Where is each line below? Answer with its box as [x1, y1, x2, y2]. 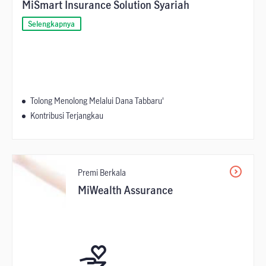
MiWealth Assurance [78, 182, 173, 197]
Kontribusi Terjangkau [30, 110, 103, 121]
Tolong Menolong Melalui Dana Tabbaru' [30, 95, 164, 106]
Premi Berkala [78, 167, 126, 178]
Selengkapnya [28, 18, 75, 29]
